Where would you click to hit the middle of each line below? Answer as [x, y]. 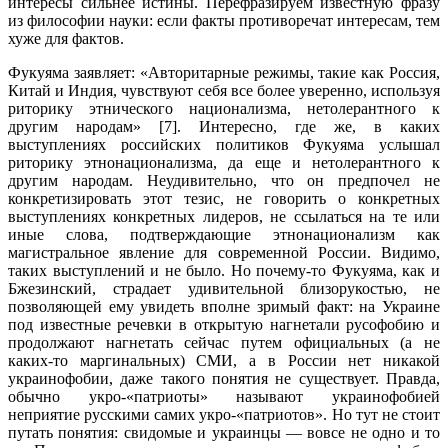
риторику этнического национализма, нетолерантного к [224, 108]
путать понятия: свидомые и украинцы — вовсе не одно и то [224, 432]
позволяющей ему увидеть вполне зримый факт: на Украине [224, 306]
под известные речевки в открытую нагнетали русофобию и [224, 324]
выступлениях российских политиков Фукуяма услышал [224, 144]
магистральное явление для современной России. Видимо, [224, 252]
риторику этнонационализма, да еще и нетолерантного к [224, 162]
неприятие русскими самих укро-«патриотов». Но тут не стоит [224, 414]
